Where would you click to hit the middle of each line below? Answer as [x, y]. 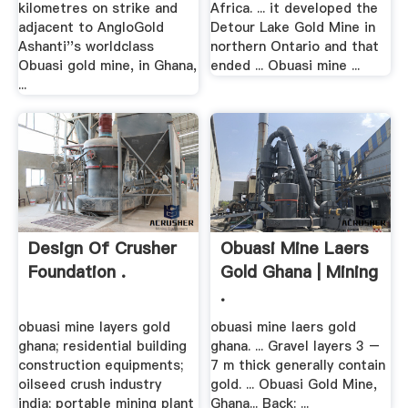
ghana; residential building [102, 347]
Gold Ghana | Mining [300, 271]
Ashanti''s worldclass [86, 47]
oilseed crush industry [89, 385]
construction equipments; [100, 366]
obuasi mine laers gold [284, 327]
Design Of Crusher [102, 248]
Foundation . [76, 271]
